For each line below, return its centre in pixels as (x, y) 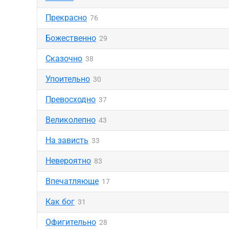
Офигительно (71, 222)
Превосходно (71, 99)
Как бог (60, 202)
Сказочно (64, 59)
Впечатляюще (72, 181)
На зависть (67, 140)
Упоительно (68, 79)
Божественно (71, 38)
